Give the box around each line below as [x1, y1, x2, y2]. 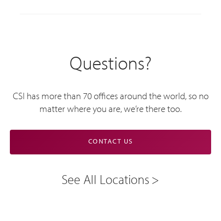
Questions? [70, 51, 151, 74]
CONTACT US [88, 137, 133, 146]
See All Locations [62, 171, 149, 188]
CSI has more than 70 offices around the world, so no [12, 89, 209, 102]
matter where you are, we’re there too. [39, 102, 182, 114]
